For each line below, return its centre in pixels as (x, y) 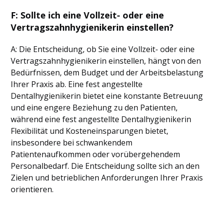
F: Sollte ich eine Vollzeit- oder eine (88, 15)
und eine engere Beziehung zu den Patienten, (94, 108)
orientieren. (32, 189)
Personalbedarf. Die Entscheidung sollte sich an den (105, 166)
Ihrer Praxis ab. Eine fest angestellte (77, 84)
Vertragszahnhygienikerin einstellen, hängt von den (106, 61)
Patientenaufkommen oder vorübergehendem (96, 154)
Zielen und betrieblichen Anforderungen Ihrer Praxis (107, 178)
